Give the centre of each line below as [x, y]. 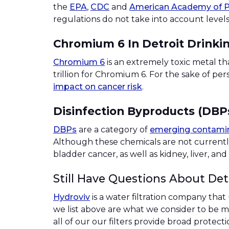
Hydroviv [72, 197]
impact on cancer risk [98, 87]
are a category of [113, 129]
